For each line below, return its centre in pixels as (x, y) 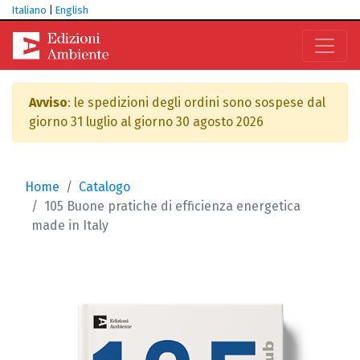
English (72, 10)
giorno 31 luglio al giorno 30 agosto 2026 (146, 122)
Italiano (29, 10)
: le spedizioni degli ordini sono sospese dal (196, 102)
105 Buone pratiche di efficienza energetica (172, 206)
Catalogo (104, 187)
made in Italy (70, 225)
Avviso (48, 102)
